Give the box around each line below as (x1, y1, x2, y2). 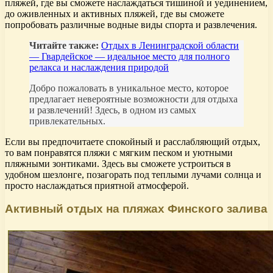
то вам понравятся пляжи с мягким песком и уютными (5, 147, 233, 158)
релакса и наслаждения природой (29, 62, 169, 73)
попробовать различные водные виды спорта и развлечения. (5, 19, 257, 30)
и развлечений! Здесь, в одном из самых (29, 104, 196, 115)
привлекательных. (29, 115, 105, 126)
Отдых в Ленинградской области (101, 40, 239, 51)
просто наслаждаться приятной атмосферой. (5, 180, 189, 191)
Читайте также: (29, 40, 99, 51)
